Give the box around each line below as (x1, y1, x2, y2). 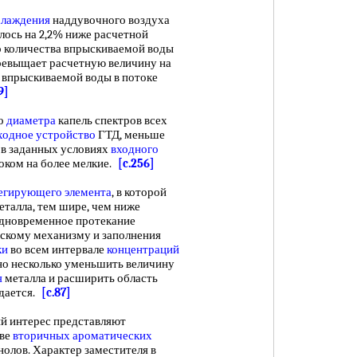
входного (111, 142, 159, 156)
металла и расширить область (2, 271, 158, 285)
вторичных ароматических (13, 328, 152, 343)
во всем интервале (8, 242, 107, 257)
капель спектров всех (56, 113, 167, 127)
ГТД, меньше (96, 127, 165, 142)
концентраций (107, 242, 179, 257)
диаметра (6, 113, 56, 127)
